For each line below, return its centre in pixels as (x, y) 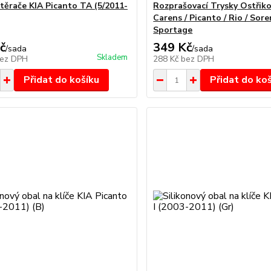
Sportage (173, 30)
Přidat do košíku (61, 80)
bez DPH (198, 59)
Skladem (113, 57)
